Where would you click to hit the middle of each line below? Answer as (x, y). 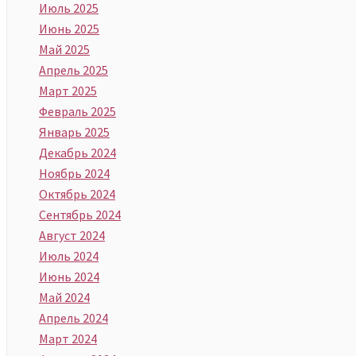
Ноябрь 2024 (74, 173)
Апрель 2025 (74, 70)
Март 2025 (68, 90)
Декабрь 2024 (77, 152)
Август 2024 (72, 235)
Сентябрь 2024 (80, 214)
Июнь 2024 (69, 276)
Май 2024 (64, 297)
